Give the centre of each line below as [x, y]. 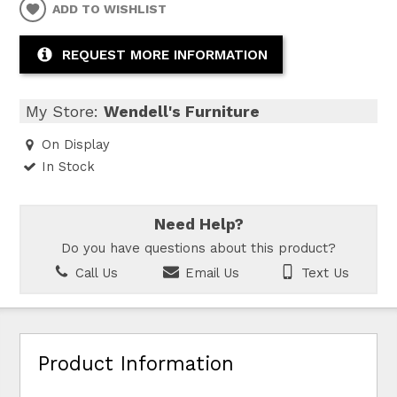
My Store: [65, 111]
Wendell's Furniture [182, 111]
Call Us [95, 272]
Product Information [136, 363]
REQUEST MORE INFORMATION [164, 55]
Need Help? [198, 224]
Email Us [210, 272]
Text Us [323, 272]
